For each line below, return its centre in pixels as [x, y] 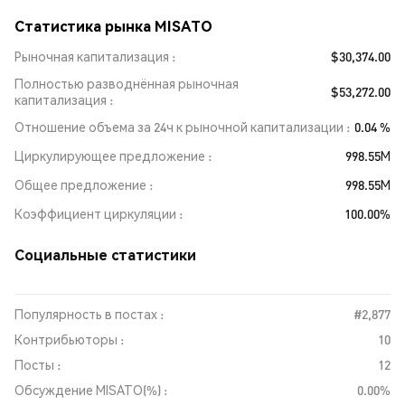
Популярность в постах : [89, 314]
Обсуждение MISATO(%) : [91, 390]
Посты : [38, 364]
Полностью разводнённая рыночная [127, 83]
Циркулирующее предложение [110, 155]
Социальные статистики [105, 254]
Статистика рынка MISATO [113, 26]
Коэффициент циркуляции [95, 213]
